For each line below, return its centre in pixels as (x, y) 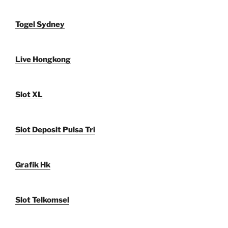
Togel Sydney (40, 25)
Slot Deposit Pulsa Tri (55, 130)
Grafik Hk (33, 165)
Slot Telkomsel (42, 200)
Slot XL (29, 95)
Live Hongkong (43, 60)
